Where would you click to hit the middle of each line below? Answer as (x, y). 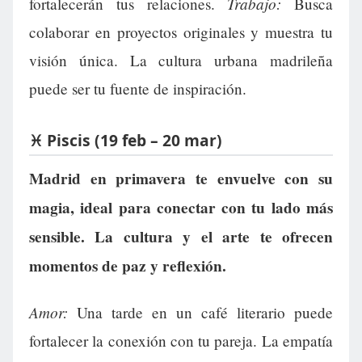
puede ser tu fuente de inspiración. (138, 89)
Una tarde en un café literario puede (200, 312)
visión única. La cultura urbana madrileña (181, 61)
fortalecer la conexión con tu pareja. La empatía (181, 340)
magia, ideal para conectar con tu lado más (181, 207)
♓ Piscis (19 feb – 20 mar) (126, 141)
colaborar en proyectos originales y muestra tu (181, 32)
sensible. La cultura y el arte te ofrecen (181, 236)
